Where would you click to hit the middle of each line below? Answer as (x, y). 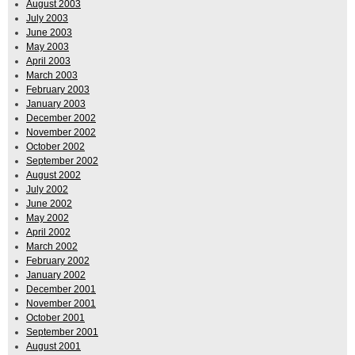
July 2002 (47, 190)
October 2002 (55, 147)
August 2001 (53, 347)
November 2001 (61, 304)
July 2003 (47, 19)
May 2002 (48, 218)
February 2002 (58, 261)
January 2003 (56, 104)
